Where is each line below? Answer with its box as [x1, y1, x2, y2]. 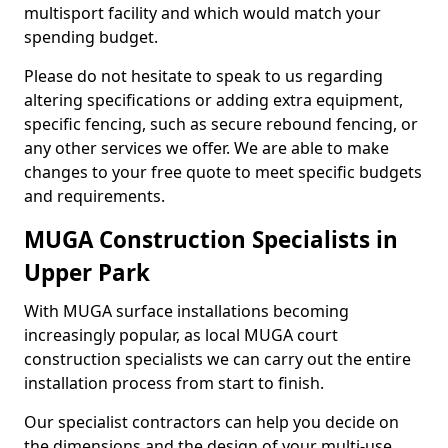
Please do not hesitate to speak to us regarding [24, 65, 383, 87]
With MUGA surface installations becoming [24, 300, 349, 322]
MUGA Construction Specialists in [24, 224, 398, 255]
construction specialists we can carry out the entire [24, 348, 411, 370]
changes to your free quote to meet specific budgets [24, 161, 422, 183]
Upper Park [24, 257, 150, 288]
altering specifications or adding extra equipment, [24, 89, 403, 111]
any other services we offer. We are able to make [24, 137, 389, 159]
